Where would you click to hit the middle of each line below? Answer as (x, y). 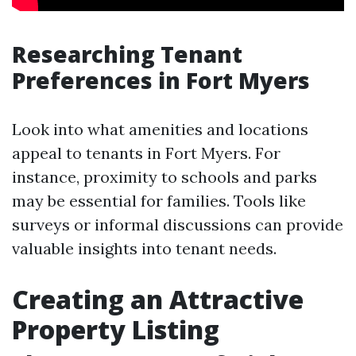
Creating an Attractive (158, 299)
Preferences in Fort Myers (161, 80)
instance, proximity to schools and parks (164, 177)
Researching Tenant (127, 54)
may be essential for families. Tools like (159, 201)
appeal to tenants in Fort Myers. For (146, 153)
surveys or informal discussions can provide (178, 224)
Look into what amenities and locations (160, 129)
